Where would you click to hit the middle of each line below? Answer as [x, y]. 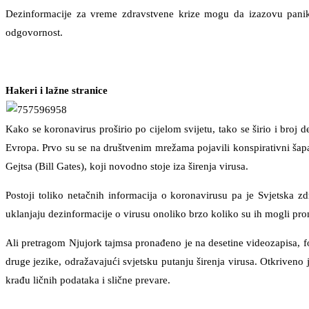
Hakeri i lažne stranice [57, 90]
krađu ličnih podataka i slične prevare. [88, 280]
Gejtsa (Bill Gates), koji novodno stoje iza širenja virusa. [127, 166]
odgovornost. [34, 32]
